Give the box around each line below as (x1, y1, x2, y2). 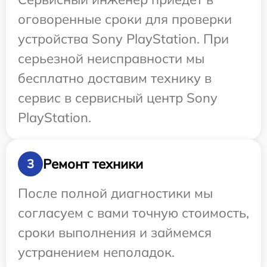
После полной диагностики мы (18, 185, 213, 202)
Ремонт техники (43, 155, 143, 172)
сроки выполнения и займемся (18, 224, 212, 241)
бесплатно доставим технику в (18, 70, 212, 87)
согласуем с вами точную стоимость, (18, 204, 249, 222)
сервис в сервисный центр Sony (18, 89, 218, 107)
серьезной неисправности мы (18, 50, 204, 67)
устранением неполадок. (18, 244, 175, 261)
